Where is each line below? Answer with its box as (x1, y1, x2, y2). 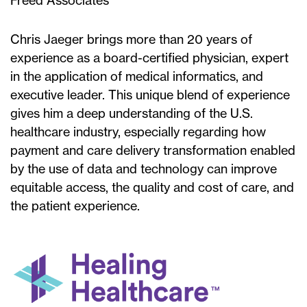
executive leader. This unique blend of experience (10, 87, 290, 103)
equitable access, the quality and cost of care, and (10, 180, 294, 195)
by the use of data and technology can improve (10, 161, 277, 177)
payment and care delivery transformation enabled (10, 143, 295, 158)
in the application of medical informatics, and (10, 69, 263, 84)
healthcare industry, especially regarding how (10, 124, 266, 140)
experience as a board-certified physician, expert (10, 50, 288, 66)
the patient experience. (10, 198, 140, 214)
